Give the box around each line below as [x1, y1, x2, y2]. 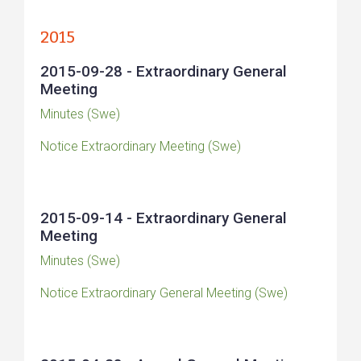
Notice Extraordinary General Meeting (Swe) [40, 285, 288, 301]
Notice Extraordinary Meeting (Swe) [40, 139, 241, 154]
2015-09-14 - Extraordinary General [40, 209, 287, 227]
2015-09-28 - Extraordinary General [40, 62, 287, 81]
